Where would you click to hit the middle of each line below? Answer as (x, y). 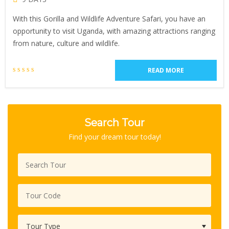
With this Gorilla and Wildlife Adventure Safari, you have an (109, 19)
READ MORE (166, 70)
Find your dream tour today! (114, 137)
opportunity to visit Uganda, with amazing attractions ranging (114, 31)
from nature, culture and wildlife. (66, 43)
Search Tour (114, 123)
